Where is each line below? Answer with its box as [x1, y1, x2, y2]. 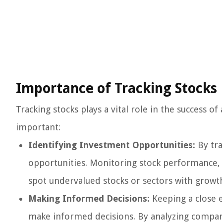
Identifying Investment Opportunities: [28, 140, 195, 150]
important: [16, 122, 60, 132]
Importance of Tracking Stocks [16, 80, 217, 97]
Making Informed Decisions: [28, 193, 150, 204]
